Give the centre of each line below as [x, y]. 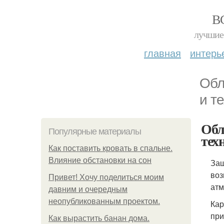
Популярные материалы [95, 131]
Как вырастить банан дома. [99, 218]
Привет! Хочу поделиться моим [106, 177]
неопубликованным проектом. [104, 201]
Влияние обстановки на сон [100, 160]
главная [162, 53]
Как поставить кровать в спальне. [110, 148]
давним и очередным [88, 189]
